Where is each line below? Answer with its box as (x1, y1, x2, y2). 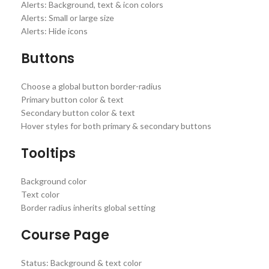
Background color (21, 175, 86, 186)
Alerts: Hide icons (21, 25, 88, 36)
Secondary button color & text (21, 107, 135, 118)
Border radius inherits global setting (21, 202, 156, 213)
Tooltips (21, 144, 76, 163)
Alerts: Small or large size (21, 12, 114, 23)
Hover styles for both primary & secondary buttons (21, 120, 211, 131)
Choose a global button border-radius (21, 80, 162, 91)
